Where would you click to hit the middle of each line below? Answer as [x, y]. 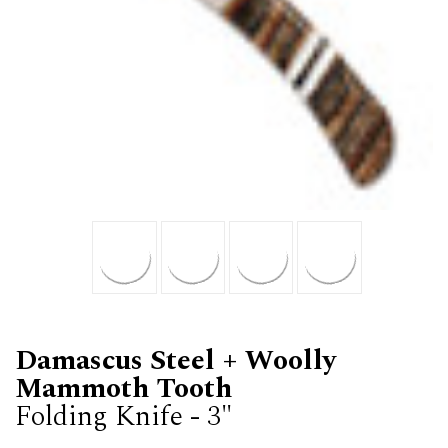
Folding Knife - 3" [123, 416]
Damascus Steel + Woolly [175, 360]
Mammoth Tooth [123, 388]
